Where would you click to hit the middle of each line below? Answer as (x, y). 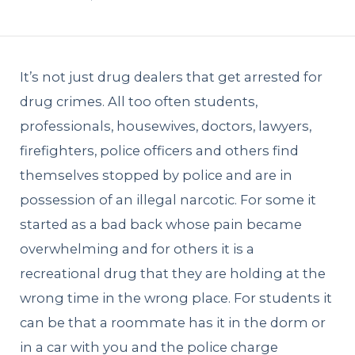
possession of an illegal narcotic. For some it (168, 200)
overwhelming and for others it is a (137, 249)
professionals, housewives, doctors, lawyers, (166, 126)
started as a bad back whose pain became (161, 224)
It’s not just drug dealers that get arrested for (172, 77)
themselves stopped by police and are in (157, 175)
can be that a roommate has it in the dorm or (173, 323)
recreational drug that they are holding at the (173, 273)
